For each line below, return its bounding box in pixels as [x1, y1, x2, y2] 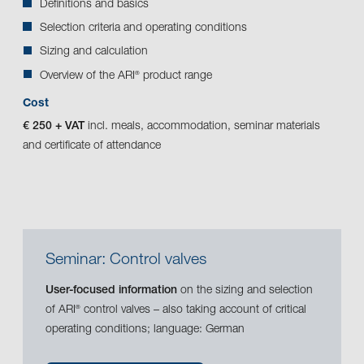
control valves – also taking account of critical [80, 304, 306, 316]
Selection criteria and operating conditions [40, 23, 247, 35]
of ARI [45, 304, 76, 316]
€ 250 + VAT [23, 120, 84, 132]
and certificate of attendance [23, 140, 161, 152]
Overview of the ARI [40, 70, 135, 82]
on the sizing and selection [177, 284, 313, 297]
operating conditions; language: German [45, 323, 245, 336]
